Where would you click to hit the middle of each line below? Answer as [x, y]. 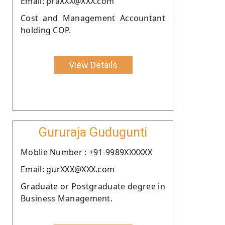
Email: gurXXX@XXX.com [68, 169]
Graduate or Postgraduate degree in [93, 186]
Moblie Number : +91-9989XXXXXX [86, 152]
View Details [93, 65]
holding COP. [46, 30]
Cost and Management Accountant [93, 18]
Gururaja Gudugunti [93, 132]
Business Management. [67, 198]
